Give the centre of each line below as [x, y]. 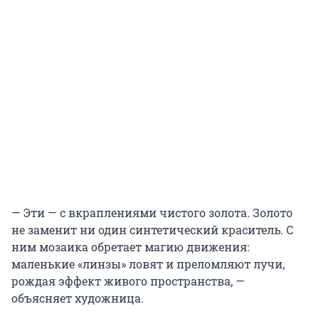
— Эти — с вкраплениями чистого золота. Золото [152, 212]
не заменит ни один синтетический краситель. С [152, 229]
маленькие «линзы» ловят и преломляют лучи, [148, 263]
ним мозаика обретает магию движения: [130, 246]
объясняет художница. [78, 298]
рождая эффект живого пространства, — [128, 281]
